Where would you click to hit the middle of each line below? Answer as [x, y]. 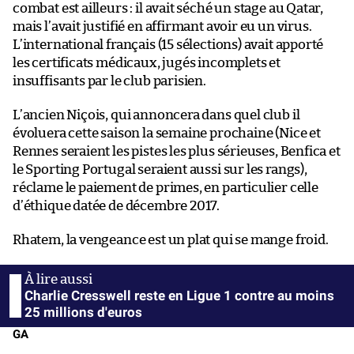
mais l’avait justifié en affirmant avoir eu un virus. [162, 26]
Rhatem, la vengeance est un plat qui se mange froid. [171, 239]
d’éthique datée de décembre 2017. [117, 205]
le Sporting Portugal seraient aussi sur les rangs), [160, 169]
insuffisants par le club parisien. [109, 81]
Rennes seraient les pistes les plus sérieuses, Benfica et [177, 151]
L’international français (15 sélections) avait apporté [168, 44]
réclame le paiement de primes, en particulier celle [166, 187]
